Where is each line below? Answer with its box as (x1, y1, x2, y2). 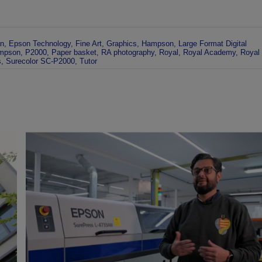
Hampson (141, 39, 174, 48)
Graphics (106, 39, 137, 48)
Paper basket (51, 47, 96, 57)
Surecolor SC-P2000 (5, 56, 75, 65)
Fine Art (75, 39, 102, 48)
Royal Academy (182, 47, 236, 57)
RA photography (101, 47, 154, 57)
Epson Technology (8, 39, 71, 48)
